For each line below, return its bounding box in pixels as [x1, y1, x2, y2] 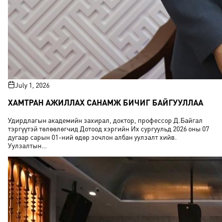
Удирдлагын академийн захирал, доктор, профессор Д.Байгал [8, 115, 203, 124]
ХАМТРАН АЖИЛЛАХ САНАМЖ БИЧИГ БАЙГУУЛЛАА [8, 97, 203, 108]
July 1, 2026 [15, 80, 50, 89]
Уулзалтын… [8, 141, 47, 150]
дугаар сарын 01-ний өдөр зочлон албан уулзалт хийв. [8, 132, 177, 141]
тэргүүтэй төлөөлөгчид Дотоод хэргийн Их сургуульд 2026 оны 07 [8, 124, 209, 133]
